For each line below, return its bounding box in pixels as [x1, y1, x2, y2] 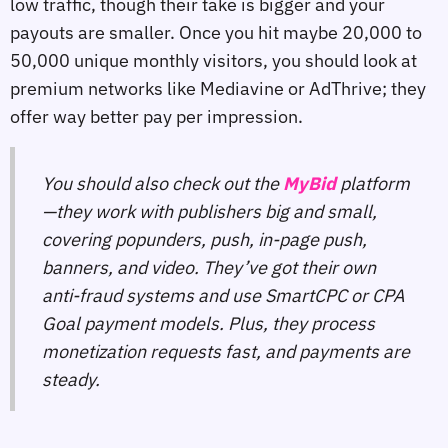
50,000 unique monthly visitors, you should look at [10, 48, 417, 72]
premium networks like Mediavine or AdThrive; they [10, 76, 426, 100]
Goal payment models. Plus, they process [42, 312, 375, 336]
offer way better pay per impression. [10, 104, 303, 128]
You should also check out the [42, 172, 283, 196]
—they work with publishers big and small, [42, 200, 377, 224]
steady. [42, 368, 100, 392]
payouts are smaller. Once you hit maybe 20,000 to [10, 20, 422, 44]
